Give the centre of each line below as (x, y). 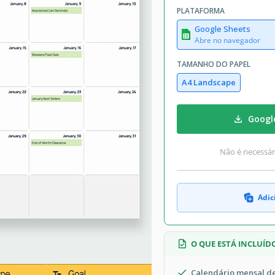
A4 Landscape (209, 82)
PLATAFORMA (201, 10)
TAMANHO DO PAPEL (214, 64)
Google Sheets (223, 29)
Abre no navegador (227, 40)
